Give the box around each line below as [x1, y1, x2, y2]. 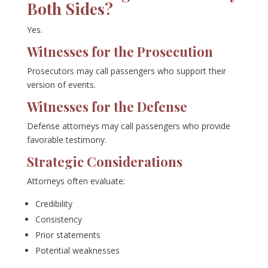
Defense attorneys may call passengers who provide [26, 120, 230, 132]
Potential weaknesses [35, 245, 120, 257]
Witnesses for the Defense [26, 98, 187, 116]
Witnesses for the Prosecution [26, 42, 213, 61]
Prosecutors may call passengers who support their [26, 65, 226, 77]
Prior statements [35, 229, 100, 241]
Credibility [35, 198, 72, 210]
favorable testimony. [26, 134, 106, 146]
